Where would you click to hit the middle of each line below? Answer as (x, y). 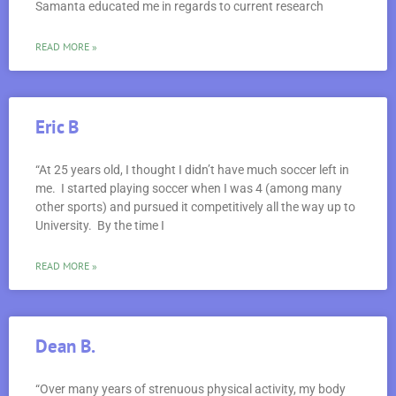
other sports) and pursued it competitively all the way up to (195, 206)
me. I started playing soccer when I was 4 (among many (189, 188)
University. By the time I (100, 225)
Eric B (57, 126)
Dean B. (65, 346)
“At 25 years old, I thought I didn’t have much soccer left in (192, 169)
